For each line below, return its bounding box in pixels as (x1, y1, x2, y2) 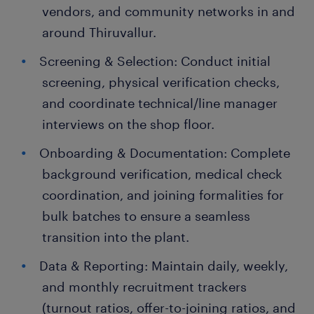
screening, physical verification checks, (42, 74, 280, 90)
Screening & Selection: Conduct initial (39, 53, 271, 69)
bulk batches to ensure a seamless (42, 208, 250, 224)
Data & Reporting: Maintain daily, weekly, (39, 258, 288, 273)
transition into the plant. (42, 229, 189, 245)
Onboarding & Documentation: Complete (39, 145, 290, 161)
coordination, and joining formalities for (42, 187, 284, 203)
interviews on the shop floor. (42, 116, 214, 132)
